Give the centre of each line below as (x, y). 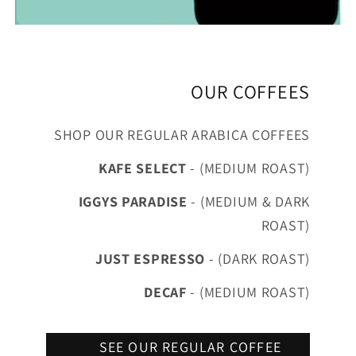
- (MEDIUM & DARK (248, 202)
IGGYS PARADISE (133, 202)
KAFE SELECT (142, 168)
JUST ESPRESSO (150, 259)
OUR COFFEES (250, 92)
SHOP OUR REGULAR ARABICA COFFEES (182, 135)
